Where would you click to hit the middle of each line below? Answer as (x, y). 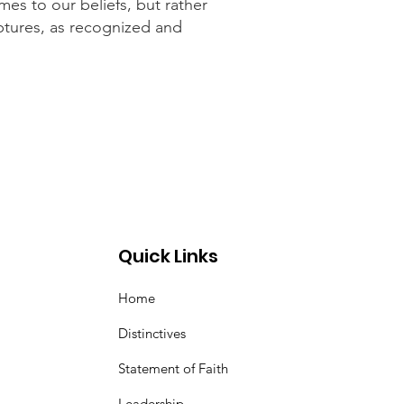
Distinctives (152, 333)
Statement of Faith (174, 368)
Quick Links (169, 256)
